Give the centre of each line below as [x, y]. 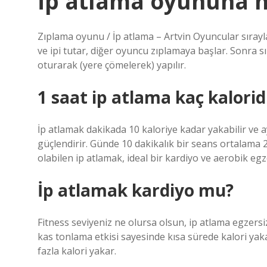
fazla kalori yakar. [77, 251]
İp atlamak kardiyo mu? [136, 190]
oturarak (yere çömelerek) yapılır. [112, 65]
